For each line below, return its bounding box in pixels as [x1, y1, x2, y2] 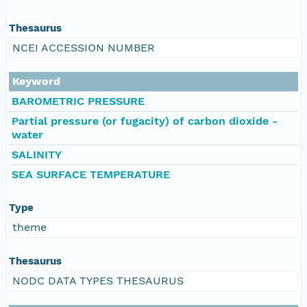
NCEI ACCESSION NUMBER [12, 40, 155, 54]
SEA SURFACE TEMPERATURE [12, 167, 170, 181]
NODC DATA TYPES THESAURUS [12, 273, 184, 287]
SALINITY [12, 147, 62, 161]
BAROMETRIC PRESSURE [12, 94, 145, 108]
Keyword [12, 74, 60, 88]
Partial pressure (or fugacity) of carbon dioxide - [12, 114, 278, 127]
